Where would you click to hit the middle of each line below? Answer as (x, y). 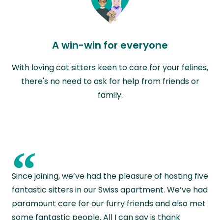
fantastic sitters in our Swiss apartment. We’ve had (110, 190)
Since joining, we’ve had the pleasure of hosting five (110, 176)
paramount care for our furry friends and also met (109, 203)
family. (110, 95)
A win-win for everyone (110, 45)
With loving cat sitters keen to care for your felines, (110, 67)
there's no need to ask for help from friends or (110, 81)
